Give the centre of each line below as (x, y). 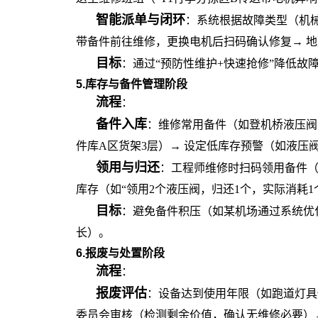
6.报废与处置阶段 (120, 253)
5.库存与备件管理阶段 (132, 84)
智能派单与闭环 (141, 20)
